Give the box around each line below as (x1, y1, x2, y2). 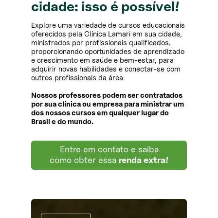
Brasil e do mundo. (31, 117, 93, 127)
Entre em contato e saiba (59, 144, 159, 155)
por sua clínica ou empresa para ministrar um (31, 100, 184, 109)
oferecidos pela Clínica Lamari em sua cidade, (31, 30, 182, 39)
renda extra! (118, 155, 169, 165)
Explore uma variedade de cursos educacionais (31, 21, 185, 30)
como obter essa (49, 155, 119, 165)
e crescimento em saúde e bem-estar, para (31, 56, 174, 65)
